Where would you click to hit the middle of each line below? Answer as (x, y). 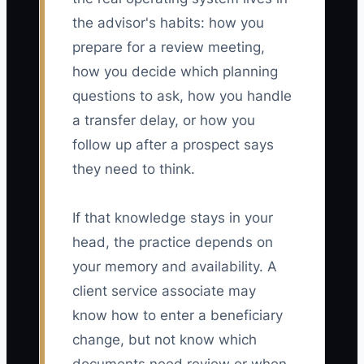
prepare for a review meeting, (169, 48)
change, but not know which (165, 340)
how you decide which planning (175, 72)
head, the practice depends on (173, 243)
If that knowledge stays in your (173, 218)
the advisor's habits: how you (168, 23)
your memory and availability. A (175, 267)
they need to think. (134, 169)
